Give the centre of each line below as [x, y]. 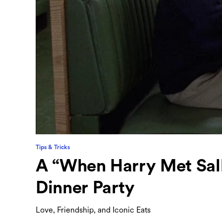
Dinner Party [85, 188]
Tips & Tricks [53, 147]
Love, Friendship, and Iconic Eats [93, 210]
